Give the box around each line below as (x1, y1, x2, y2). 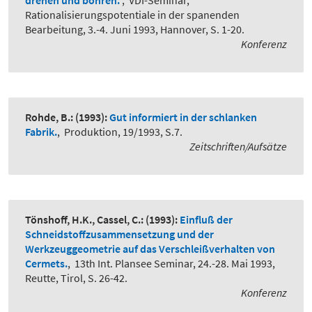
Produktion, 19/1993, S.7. (64, 125, 182, 139)
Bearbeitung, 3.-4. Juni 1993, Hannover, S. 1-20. (25, 22, 244, 37)
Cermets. (25, 256, 68, 271)
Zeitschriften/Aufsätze (189, 139, 287, 154)
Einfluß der (180, 212, 233, 227)
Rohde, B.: (25, 110, 73, 125)
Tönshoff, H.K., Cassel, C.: (25, 212, 143, 227)
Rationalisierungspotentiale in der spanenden (25, 8, 240, 22)
